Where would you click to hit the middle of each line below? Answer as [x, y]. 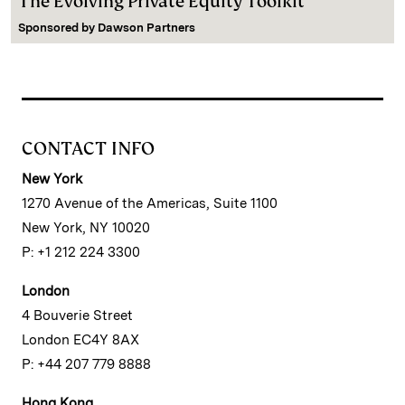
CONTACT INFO [88, 149]
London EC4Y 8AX [80, 340]
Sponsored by [58, 28]
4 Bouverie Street [77, 316]
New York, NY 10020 [86, 228]
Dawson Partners [146, 28]
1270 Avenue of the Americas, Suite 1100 [150, 204]
